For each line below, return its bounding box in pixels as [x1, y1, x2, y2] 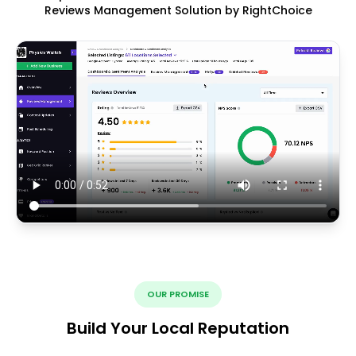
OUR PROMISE [147, 287, 209, 300]
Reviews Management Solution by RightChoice [44, 2, 312, 19]
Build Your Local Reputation [67, 316, 289, 339]
